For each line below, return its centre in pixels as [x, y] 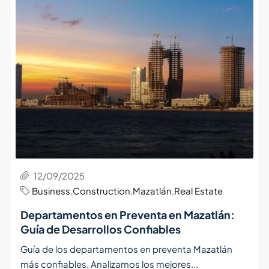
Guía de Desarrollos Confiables [100, 229]
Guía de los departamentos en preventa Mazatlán [126, 249]
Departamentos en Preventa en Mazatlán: [127, 214]
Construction [101, 190]
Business [51, 190]
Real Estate [198, 190]
